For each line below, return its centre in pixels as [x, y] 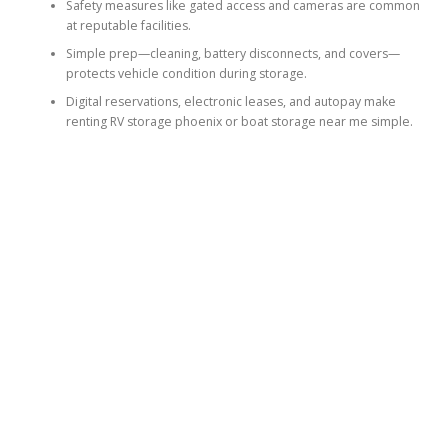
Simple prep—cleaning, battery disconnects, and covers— [232, 53]
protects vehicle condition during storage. [186, 73]
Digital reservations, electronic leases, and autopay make [230, 101]
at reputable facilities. [128, 25]
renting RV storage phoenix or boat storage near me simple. [239, 121]
